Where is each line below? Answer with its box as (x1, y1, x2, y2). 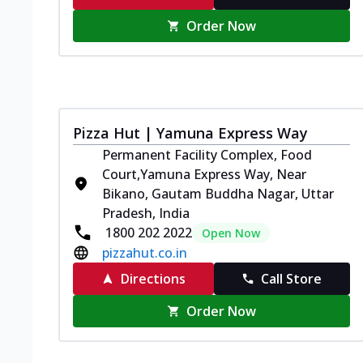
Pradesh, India (102, 203, 190, 222)
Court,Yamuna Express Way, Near (102, 164, 306, 183)
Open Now (202, 224, 260, 241)
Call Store (261, 269, 322, 288)
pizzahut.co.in (102, 243, 187, 262)
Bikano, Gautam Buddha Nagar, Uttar (102, 184, 334, 203)
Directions (120, 269, 186, 288)
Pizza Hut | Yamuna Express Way (73, 122, 308, 143)
